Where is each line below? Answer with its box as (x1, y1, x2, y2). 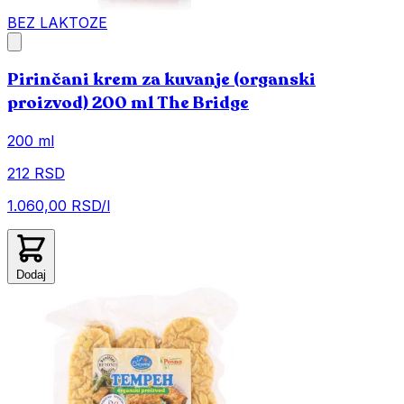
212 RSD (7, 164, 65, 183)
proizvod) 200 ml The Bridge (7, 91, 249, 115)
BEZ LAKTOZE (7, 13, 107, 32)
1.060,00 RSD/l (7, 197, 110, 216)
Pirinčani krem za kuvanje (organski (7, 68, 316, 92)
